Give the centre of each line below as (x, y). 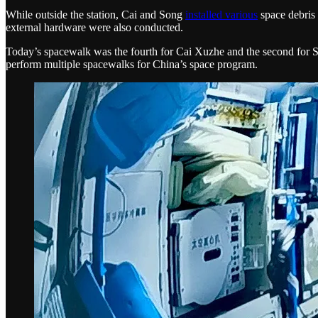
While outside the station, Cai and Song (95, 15)
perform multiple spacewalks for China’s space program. (132, 65)
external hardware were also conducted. (94, 28)
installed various (221, 15)
